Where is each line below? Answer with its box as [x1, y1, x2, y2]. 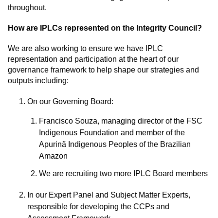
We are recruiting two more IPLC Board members [39, 169, 208, 178]
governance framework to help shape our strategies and [8, 66, 199, 74]
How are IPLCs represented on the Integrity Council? [8, 24, 202, 33]
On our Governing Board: [27, 97, 113, 106]
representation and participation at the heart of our [8, 55, 179, 64]
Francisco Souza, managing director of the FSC [39, 117, 202, 126]
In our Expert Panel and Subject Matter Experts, [27, 191, 190, 200]
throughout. [8, 3, 47, 12]
